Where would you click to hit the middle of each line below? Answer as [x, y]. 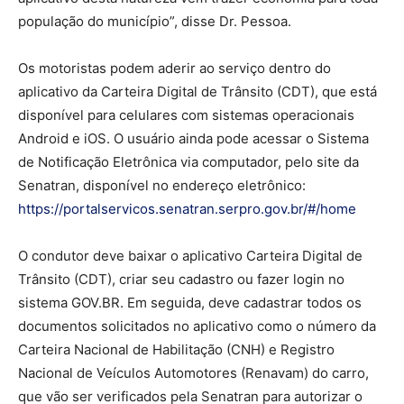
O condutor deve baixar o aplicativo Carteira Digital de [190, 256]
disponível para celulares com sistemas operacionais [186, 115]
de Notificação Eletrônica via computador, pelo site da [188, 162]
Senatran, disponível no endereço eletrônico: [162, 186]
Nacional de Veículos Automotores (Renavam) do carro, [193, 373]
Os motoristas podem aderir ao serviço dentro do [174, 69]
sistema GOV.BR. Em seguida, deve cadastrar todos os [190, 303]
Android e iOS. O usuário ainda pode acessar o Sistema [193, 139]
